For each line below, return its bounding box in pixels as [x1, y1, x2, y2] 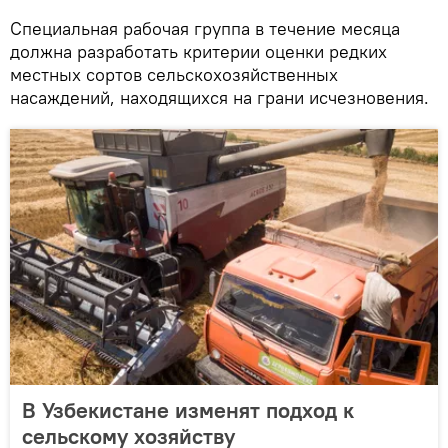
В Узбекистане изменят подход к [22, 396, 354, 425]
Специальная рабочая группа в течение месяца [10, 17, 400, 41]
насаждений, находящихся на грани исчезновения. [10, 86, 429, 110]
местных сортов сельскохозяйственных [10, 63, 338, 87]
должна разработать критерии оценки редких [10, 40, 387, 64]
